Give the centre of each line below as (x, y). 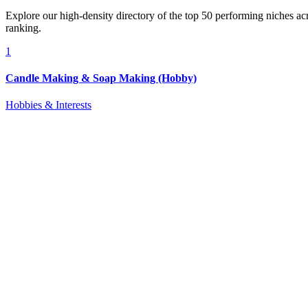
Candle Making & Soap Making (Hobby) (101, 78)
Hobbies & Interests (48, 105)
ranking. (23, 27)
